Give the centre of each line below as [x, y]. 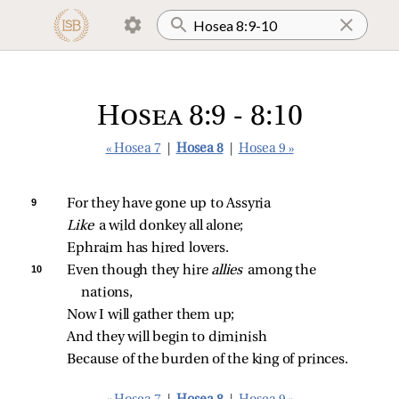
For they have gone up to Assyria [169, 204]
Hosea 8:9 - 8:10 [199, 118]
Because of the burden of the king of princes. [208, 360]
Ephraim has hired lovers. [148, 248]
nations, [107, 293]
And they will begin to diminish [167, 338]
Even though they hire [139, 271]
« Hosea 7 [133, 149]
